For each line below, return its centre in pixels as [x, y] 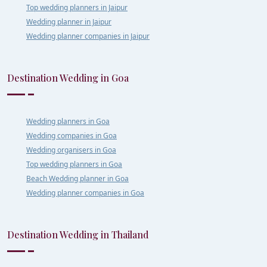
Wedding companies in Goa [72, 135]
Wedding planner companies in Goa [85, 193]
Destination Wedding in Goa [68, 77]
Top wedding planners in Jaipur [77, 7]
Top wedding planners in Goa [74, 164]
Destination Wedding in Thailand [78, 234]
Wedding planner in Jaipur [69, 21]
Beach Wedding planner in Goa [77, 178]
